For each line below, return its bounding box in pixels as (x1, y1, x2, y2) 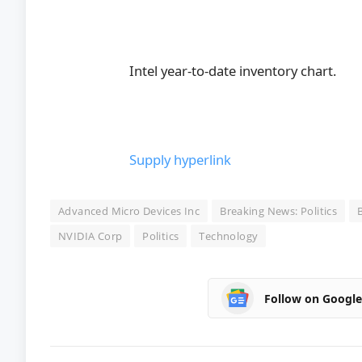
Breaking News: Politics (220, 204, 338, 219)
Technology (199, 229, 259, 244)
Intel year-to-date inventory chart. (129, 61, 337, 80)
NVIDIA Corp (58, 229, 123, 244)
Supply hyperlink (129, 150, 232, 170)
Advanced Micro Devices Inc (58, 204, 200, 219)
